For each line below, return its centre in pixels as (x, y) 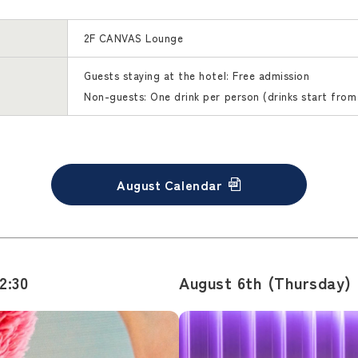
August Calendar (170, 184)
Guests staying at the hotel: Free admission (197, 75)
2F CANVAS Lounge (134, 38)
